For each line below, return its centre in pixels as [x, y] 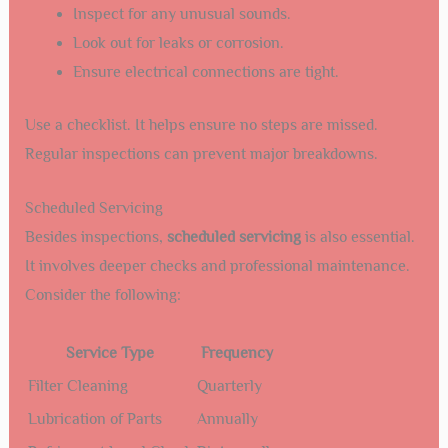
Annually [227, 418]
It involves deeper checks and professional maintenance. [217, 266]
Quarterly [229, 385]
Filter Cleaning [77, 385]
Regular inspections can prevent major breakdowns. [201, 153]
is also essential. [357, 237]
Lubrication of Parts [94, 418]
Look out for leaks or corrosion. [178, 42]
